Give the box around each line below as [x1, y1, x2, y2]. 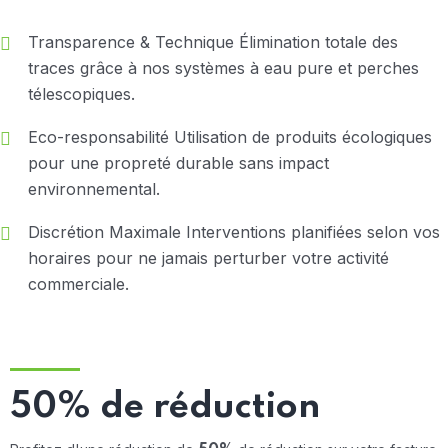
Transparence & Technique [28, 32, 239, 52]
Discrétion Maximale [28, 222, 186, 242]
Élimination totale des [239, 32, 398, 52]
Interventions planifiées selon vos [186, 222, 440, 242]
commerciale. [28, 274, 129, 294]
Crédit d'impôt [10, 330, 172, 352]
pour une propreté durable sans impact [28, 153, 329, 173]
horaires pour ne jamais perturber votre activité [28, 248, 389, 268]
